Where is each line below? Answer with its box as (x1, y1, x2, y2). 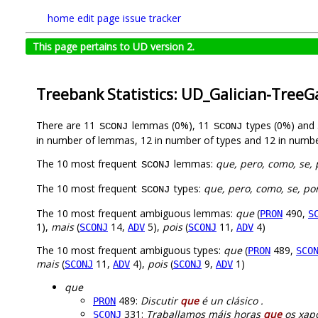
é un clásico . (199, 294, 263, 308)
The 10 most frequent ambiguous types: (36, 243, 224, 258)
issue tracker (123, 11, 181, 25)
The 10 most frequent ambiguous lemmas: (36, 207, 236, 221)
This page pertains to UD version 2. (33, 40, 194, 53)
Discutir (141, 294, 180, 308)
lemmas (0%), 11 (129, 119, 212, 133)
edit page (77, 11, 120, 25)
